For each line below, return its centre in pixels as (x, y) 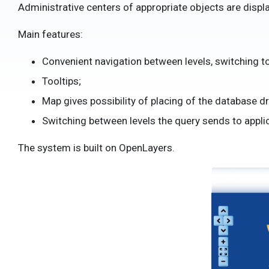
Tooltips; (62, 81)
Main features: (50, 34)
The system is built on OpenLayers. (96, 148)
